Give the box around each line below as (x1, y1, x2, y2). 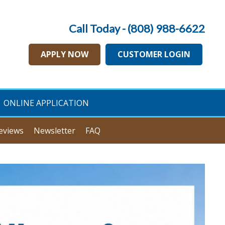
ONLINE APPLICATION (4, 97, 89, 108)
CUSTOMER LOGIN (118, 48, 190, 60)
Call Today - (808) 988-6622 (69, 21, 205, 35)
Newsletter (33, 125, 75, 136)
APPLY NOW (41, 48, 88, 60)
